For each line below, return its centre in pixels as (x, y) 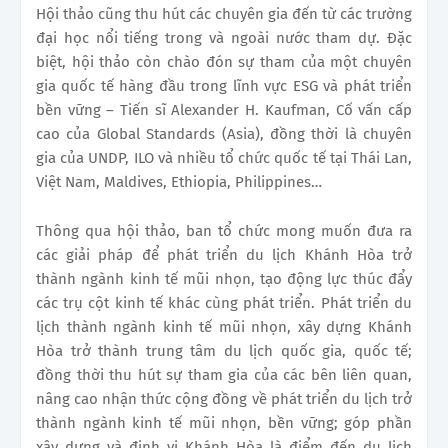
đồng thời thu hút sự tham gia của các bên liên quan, (224, 374)
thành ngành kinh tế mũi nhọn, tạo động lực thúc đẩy (224, 278)
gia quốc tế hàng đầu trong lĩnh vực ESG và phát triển (224, 85)
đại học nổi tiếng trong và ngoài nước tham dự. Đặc (224, 37)
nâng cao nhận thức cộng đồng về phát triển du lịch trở (224, 398)
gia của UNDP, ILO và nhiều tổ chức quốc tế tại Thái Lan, (224, 157)
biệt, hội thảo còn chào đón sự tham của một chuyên (224, 61)
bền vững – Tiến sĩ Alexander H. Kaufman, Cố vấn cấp (224, 109)
